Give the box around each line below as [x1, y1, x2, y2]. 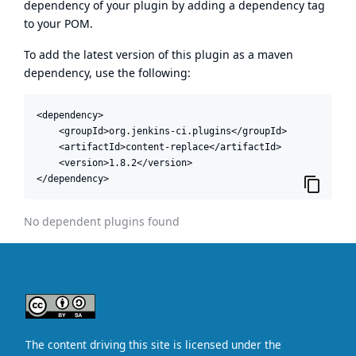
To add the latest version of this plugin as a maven [24, 46, 293, 62]
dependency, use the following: [24, 64, 191, 80]
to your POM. [24, 15, 93, 31]
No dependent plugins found [24, 213, 180, 229]
